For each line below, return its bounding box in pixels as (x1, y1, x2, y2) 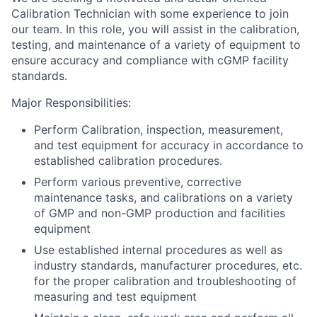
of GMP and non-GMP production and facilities (34, 206, 285, 220)
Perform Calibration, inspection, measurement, (34, 122, 283, 137)
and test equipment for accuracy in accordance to (34, 138, 304, 152)
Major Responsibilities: (11, 96, 131, 110)
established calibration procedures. (34, 154, 222, 168)
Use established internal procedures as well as (34, 243, 282, 257)
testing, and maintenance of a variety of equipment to (11, 38, 301, 52)
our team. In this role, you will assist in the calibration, (11, 22, 299, 36)
